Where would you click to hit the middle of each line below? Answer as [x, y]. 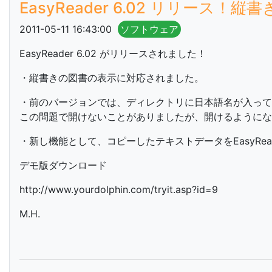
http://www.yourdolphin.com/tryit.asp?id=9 [119, 189]
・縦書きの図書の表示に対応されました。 [112, 78]
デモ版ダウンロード [63, 165]
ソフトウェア [149, 29]
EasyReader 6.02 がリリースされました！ [113, 53]
